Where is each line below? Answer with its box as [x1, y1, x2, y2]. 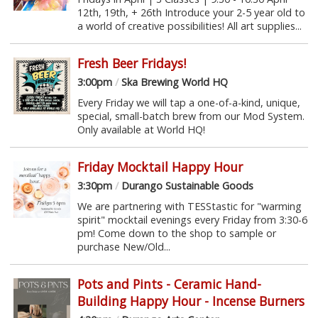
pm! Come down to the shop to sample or [77, 226, 276, 240]
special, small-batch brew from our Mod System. [77, 109, 305, 123]
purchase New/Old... [77, 239, 170, 253]
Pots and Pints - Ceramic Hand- [77, 275, 261, 292]
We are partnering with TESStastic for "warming [77, 199, 302, 213]
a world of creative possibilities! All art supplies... [77, 18, 302, 33]
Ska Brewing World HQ [118, 75, 228, 89]
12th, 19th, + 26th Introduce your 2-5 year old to [77, 5, 305, 19]
